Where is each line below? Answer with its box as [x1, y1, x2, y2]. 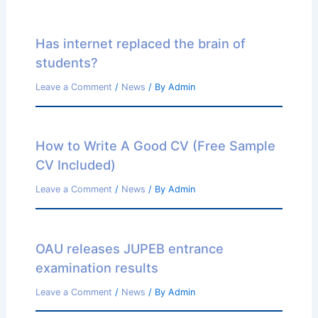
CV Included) [35, 157, 116, 173]
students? [35, 55, 98, 71]
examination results [35, 259, 158, 275]
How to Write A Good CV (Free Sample [35, 138, 275, 154]
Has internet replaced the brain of [35, 35, 246, 52]
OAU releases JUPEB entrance [35, 240, 224, 256]
